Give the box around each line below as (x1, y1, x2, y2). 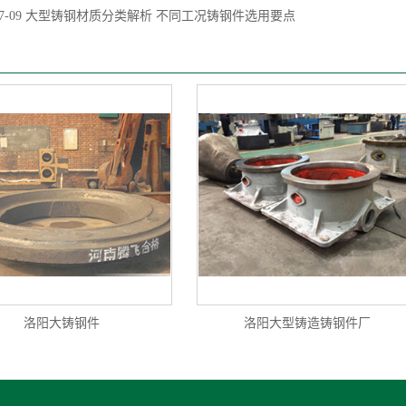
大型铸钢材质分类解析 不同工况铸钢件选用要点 (22, 9, 295, 23)
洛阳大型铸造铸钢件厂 (244, 316, 371, 330)
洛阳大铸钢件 (24, 316, 100, 330)
